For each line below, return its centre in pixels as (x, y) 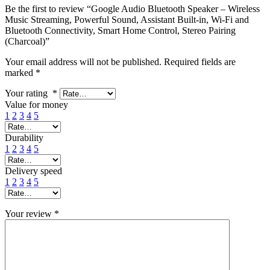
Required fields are (200, 61)
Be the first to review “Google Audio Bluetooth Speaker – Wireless (132, 8)
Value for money (36, 104)
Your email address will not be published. (83, 61)
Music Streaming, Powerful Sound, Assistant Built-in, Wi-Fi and (127, 19)
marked (20, 72)
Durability (24, 137)
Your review (30, 213)
